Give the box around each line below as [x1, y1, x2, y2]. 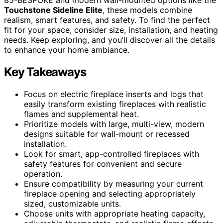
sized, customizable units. [24, 198, 121, 209]
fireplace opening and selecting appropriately [24, 188, 196, 199]
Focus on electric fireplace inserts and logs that [24, 89, 204, 99]
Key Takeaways [4, 64, 86, 79]
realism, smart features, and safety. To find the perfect [4, 14, 210, 25]
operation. [24, 168, 62, 179]
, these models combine [103, 4, 192, 15]
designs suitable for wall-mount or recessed [24, 128, 190, 139]
